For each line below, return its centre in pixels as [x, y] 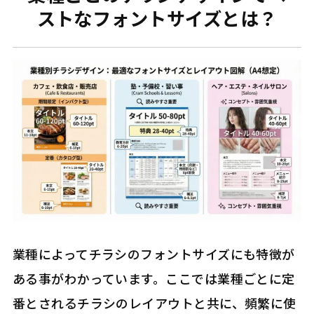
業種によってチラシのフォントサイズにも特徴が [153, 254]
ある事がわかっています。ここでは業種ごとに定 [153, 279]
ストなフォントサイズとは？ [157, 18]
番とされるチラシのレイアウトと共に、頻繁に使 [154, 303]
